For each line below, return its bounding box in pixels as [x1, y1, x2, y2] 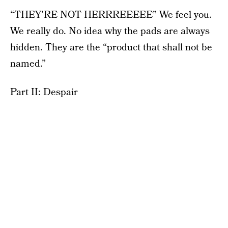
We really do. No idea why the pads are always [10, 24, 210, 38]
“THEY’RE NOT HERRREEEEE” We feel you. [10, 8, 212, 22]
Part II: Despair [10, 85, 78, 99]
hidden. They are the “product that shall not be [10, 40, 212, 54]
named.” [10, 56, 46, 71]
